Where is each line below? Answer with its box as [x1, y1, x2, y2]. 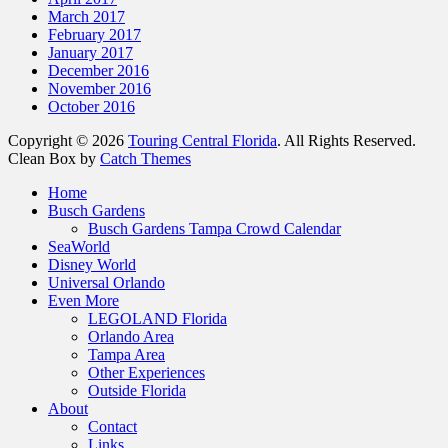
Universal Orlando [48, 274, 165, 292]
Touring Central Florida [128, 132, 277, 150]
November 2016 [48, 80, 151, 98]
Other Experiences [88, 364, 205, 382]
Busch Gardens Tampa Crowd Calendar [88, 220, 341, 238]
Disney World [48, 256, 136, 274]
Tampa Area [88, 346, 165, 364]
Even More [48, 292, 119, 310]
